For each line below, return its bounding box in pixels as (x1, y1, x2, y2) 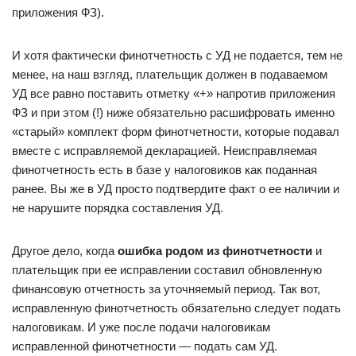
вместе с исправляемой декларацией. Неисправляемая (12, 144, 317, 157)
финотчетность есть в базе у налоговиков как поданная (12, 163, 317, 176)
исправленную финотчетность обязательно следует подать (12, 301, 341, 315)
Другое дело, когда (12, 244, 118, 257)
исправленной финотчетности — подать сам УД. (12, 339, 277, 353)
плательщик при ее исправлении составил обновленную (12, 263, 322, 277)
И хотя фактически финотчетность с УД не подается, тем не (12, 48, 342, 62)
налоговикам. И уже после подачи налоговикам (12, 320, 270, 334)
